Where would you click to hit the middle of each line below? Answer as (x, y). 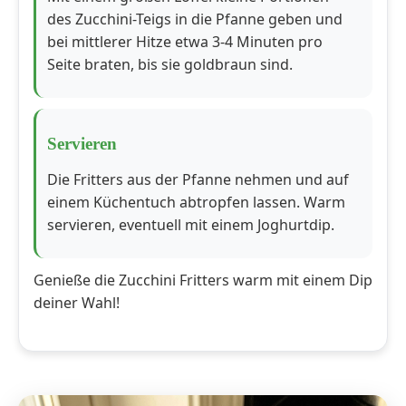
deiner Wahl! (77, 303)
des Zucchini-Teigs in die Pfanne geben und (195, 19)
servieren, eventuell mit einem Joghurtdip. (191, 225)
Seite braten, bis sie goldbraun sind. (170, 65)
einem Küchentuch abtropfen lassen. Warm (196, 203)
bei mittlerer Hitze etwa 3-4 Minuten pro (185, 42)
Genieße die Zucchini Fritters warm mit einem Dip (203, 280)
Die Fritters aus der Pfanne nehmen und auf (198, 180)
